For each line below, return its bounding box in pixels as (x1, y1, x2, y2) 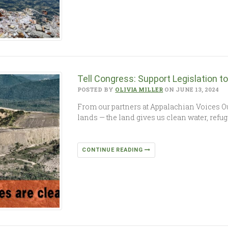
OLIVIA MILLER (115, 85, 163, 93)
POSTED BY (77, 85, 116, 93)
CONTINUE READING (82, 146, 145, 153)
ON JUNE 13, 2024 (163, 85, 219, 93)
